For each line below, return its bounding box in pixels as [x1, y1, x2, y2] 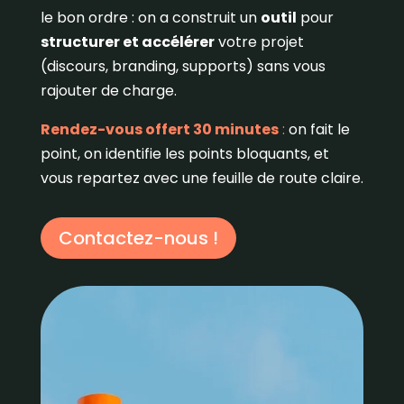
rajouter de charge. [40, 80, 177, 101]
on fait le [284, 119, 350, 140]
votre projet [214, 32, 304, 52]
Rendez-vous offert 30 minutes [40, 119, 279, 140]
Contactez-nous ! [58, 225, 218, 251]
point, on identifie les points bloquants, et [40, 143, 329, 164]
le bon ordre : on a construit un [40, 7, 261, 28]
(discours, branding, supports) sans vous [40, 56, 326, 77]
